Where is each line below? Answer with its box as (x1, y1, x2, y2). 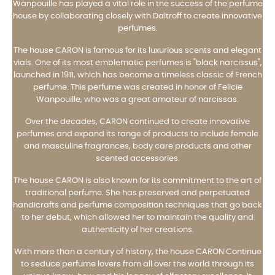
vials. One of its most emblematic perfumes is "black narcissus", (13, 58, 262, 67)
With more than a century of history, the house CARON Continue (14, 247, 261, 256)
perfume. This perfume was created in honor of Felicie (33, 83, 242, 91)
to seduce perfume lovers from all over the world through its (21, 260, 254, 268)
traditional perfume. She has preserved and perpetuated (25, 188, 250, 197)
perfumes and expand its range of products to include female (17, 130, 258, 138)
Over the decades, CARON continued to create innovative (25, 117, 250, 126)
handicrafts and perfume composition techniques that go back (13, 201, 262, 209)
